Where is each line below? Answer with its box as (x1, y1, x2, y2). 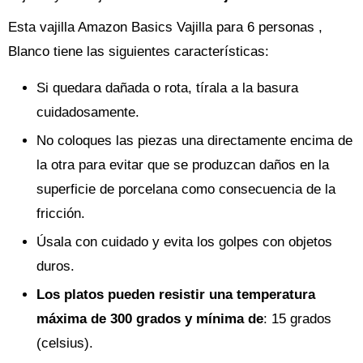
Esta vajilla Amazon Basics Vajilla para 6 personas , (8, 19, 322, 36)
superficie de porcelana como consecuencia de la (36, 181, 335, 198)
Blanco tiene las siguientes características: (8, 44, 269, 60)
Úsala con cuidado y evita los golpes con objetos (36, 234, 332, 250)
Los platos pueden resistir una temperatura (36, 287, 315, 303)
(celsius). (36, 335, 93, 352)
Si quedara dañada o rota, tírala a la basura (36, 80, 298, 96)
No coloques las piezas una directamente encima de (36, 133, 352, 149)
